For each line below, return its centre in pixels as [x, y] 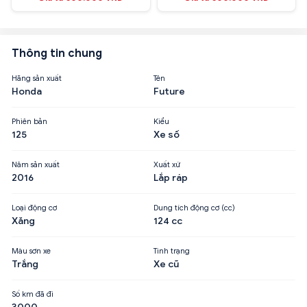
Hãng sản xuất [37, 78]
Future [169, 91]
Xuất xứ [167, 164]
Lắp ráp [171, 177]
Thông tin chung [57, 53]
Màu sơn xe [31, 250]
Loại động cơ [34, 207]
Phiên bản [29, 121]
